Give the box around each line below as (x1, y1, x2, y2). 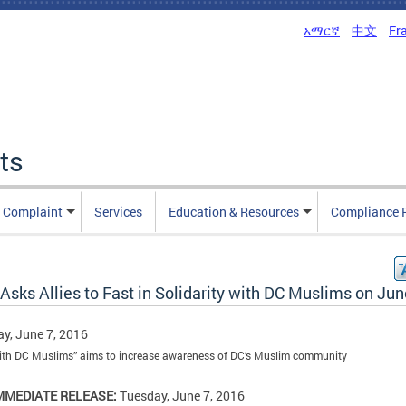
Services (94, 203, 142, 220)
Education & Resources (169, 203, 299, 220)
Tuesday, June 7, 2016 (120, 387, 245, 404)
